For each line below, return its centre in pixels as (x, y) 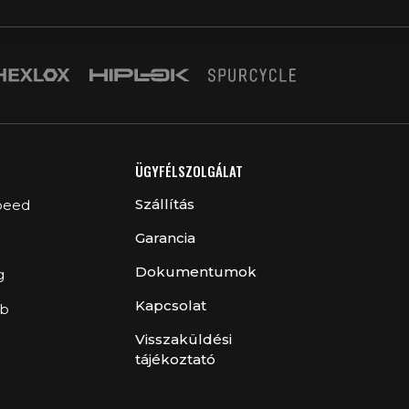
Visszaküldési (184, 340)
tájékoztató (176, 360)
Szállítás (165, 204)
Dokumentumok (196, 272)
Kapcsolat (171, 306)
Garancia (166, 238)
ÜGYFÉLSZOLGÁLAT (189, 171)
